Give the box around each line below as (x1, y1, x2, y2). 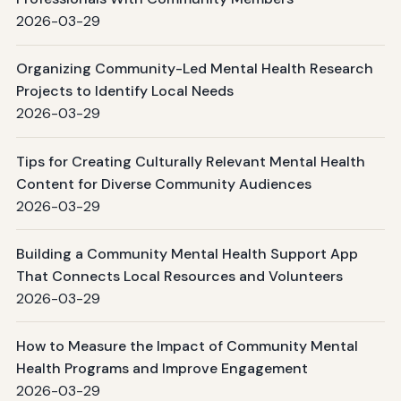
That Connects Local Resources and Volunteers (15, 266, 343, 286)
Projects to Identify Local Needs (15, 81, 234, 101)
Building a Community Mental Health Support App (15, 243, 358, 263)
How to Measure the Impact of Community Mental (15, 336, 358, 355)
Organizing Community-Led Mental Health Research (15, 59, 373, 79)
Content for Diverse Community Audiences (15, 174, 311, 193)
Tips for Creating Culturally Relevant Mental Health (15, 151, 365, 171)
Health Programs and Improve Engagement (15, 358, 308, 378)
